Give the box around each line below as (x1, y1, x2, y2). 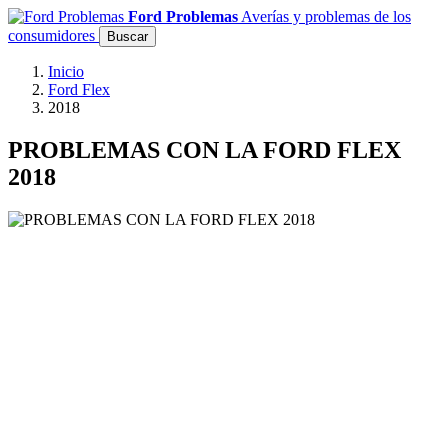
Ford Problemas (128, 8, 238, 25)
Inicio (48, 63, 84, 80)
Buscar (107, 29, 148, 44)
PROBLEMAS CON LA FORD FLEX (8, 136, 401, 163)
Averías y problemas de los (241, 8, 411, 25)
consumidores (8, 27, 95, 44)
